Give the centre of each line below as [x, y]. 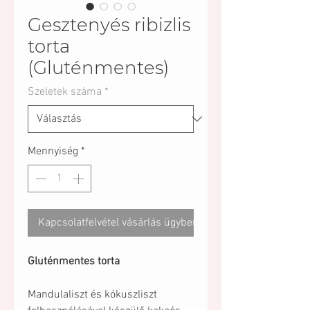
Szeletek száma [65, 92]
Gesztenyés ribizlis [109, 25]
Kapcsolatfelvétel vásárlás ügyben [118, 223]
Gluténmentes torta [74, 262]
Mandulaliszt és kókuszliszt [92, 295]
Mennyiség [53, 152]
